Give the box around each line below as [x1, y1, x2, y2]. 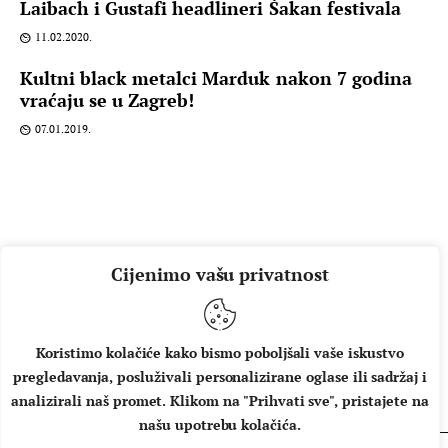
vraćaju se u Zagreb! [20, 87, 195, 112]
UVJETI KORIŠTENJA [243, 371, 416, 388]
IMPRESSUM [122, 371, 222, 388]
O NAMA [32, 371, 100, 388]
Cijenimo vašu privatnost [111, 262, 329, 286]
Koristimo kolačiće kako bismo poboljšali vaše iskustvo [36, 343, 404, 362]
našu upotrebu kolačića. [139, 415, 301, 434]
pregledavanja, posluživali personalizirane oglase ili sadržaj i [12, 367, 428, 386]
